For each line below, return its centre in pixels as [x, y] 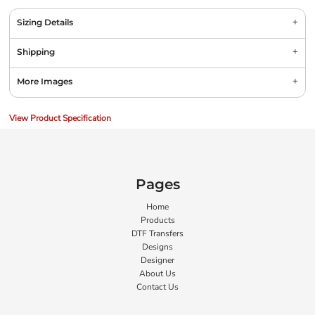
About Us [157, 274]
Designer [157, 260]
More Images [45, 81]
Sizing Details [45, 22]
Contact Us [157, 287]
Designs [157, 247]
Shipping [36, 52]
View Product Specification [60, 118]
